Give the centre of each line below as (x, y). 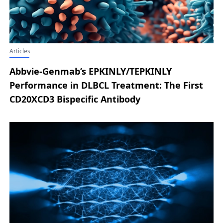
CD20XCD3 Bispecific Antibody (75, 99)
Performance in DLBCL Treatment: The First (106, 85)
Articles (20, 51)
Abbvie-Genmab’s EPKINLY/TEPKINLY (90, 71)
